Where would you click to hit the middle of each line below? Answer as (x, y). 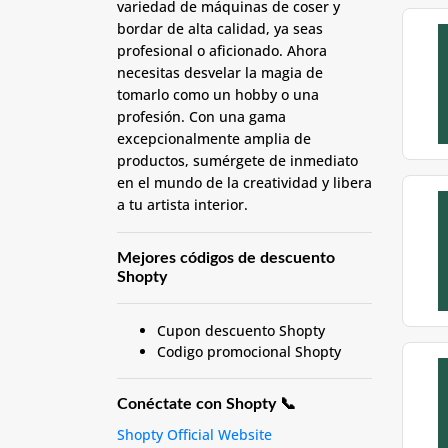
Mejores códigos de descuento (226, 258)
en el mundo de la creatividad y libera (244, 182)
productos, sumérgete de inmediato (237, 160)
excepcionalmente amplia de (214, 138)
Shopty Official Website (194, 434)
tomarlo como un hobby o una (218, 94)
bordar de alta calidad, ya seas (220, 28)
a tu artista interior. (182, 204)
